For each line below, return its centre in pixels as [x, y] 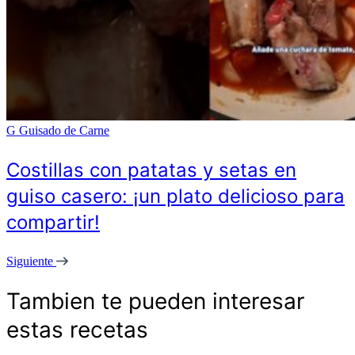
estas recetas [77, 329]
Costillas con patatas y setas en [151, 170]
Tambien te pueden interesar [155, 301]
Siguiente [31, 261]
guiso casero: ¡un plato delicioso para [176, 196]
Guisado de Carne [64, 130]
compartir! [53, 222]
